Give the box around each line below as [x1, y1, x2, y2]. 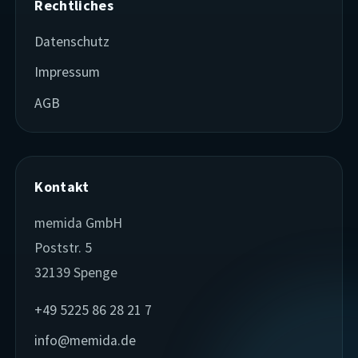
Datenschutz [34, 32, 110, 50]
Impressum [34, 63, 101, 82]
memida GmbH [34, 213, 123, 232]
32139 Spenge [34, 264, 118, 282]
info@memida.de [34, 331, 137, 349]
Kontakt [34, 177, 89, 196]
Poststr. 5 [34, 239, 93, 257]
